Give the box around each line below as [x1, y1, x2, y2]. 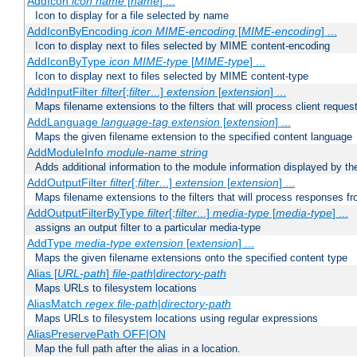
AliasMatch [26, 297, 85, 311]
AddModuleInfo [26, 146, 107, 159]
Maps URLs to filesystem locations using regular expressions [35, 312, 318, 325]
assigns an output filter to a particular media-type [35, 222, 261, 234]
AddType [26, 237, 75, 250]
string [179, 146, 208, 159]
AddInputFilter [26, 85, 101, 99]
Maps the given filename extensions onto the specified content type [35, 252, 347, 265]
